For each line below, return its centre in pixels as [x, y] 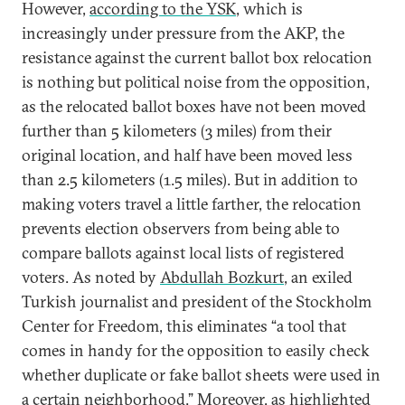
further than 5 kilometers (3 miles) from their [177, 131]
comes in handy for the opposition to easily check [196, 350]
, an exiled [318, 277]
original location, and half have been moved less [187, 155]
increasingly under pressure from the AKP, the [183, 33]
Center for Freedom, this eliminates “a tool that [184, 326]
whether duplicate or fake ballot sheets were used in [201, 375]
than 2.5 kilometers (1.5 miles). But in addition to [190, 179]
